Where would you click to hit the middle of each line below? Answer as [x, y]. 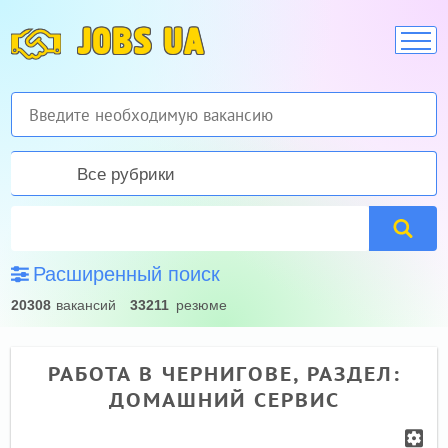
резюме [202, 305]
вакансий [86, 305]
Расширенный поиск [127, 274]
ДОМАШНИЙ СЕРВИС [224, 400]
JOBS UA [141, 43]
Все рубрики [125, 174]
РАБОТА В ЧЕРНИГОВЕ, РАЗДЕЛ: [224, 374]
